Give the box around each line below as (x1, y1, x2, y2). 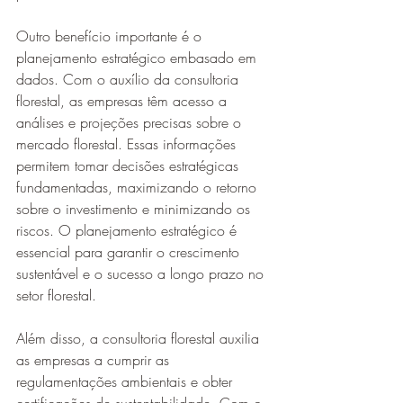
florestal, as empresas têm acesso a (16, 91, 231, 111)
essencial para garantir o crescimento (16, 242, 244, 262)
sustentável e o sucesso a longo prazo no (16, 264, 268, 283)
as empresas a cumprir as (16, 350, 174, 370)
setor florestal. (16, 285, 96, 305)
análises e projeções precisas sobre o (16, 112, 246, 132)
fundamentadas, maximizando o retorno (16, 177, 261, 197)
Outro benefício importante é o (16, 26, 206, 46)
